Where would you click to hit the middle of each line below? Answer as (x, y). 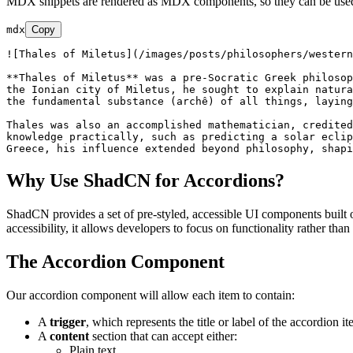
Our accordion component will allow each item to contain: (150, 295)
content (69, 336)
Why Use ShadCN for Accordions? (145, 181)
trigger (68, 321)
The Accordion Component (115, 261)
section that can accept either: (163, 336)
